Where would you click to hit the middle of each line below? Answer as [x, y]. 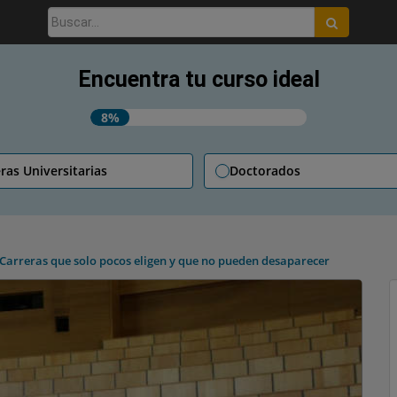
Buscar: [70, 17]
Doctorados [265, 171]
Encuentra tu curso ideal [198, 79]
